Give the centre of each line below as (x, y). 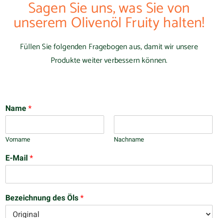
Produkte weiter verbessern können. (109, 61)
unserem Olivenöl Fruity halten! (109, 23)
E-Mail (18, 158)
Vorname (18, 140)
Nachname (129, 140)
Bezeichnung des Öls (43, 198)
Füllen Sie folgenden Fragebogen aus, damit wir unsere (109, 47)
